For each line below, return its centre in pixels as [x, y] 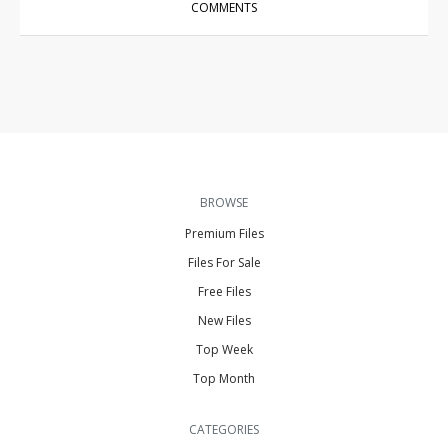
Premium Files [224, 233]
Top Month [224, 378]
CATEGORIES [224, 429]
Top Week [224, 349]
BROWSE [224, 202]
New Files [224, 320]
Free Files [224, 291]
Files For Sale [224, 262]
